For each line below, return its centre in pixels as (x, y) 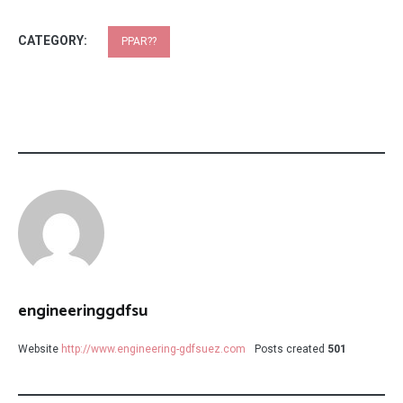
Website (38, 349)
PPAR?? (139, 41)
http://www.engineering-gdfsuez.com (153, 349)
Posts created (290, 349)
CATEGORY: (54, 40)
